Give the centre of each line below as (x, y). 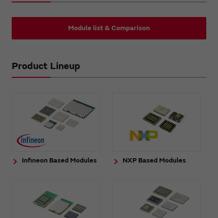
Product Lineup (46, 66)
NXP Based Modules (154, 160)
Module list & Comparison (109, 28)
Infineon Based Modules (59, 160)
